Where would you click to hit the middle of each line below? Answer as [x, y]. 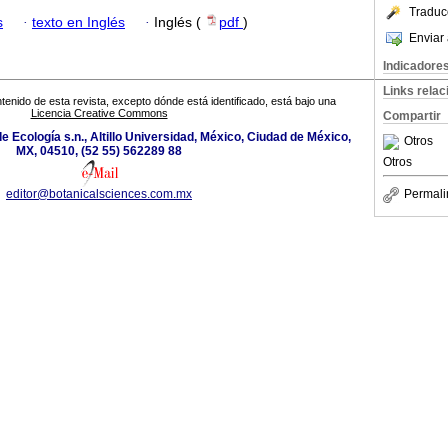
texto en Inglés [78, 22]
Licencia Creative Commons [99, 113]
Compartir [412, 116]
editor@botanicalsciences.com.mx [99, 194]
